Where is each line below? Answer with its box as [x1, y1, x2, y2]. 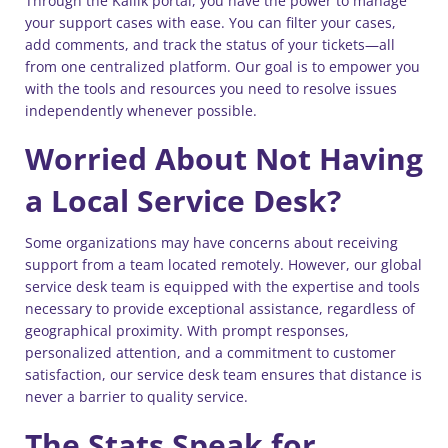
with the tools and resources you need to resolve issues [25, 79, 397, 98]
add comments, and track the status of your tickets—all [25, 35, 395, 54]
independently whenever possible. [25, 101, 261, 120]
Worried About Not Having [25, 138, 423, 179]
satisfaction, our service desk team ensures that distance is [25, 365, 422, 384]
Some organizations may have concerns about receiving [25, 233, 398, 252]
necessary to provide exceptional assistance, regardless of [25, 299, 415, 318]
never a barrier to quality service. [25, 387, 252, 406]
